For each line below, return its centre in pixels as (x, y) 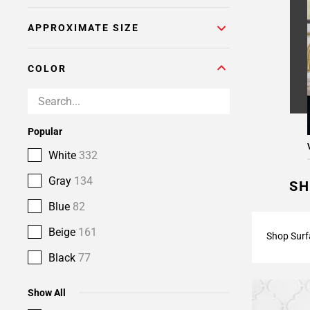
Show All (47, 293)
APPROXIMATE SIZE (83, 28)
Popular (45, 131)
